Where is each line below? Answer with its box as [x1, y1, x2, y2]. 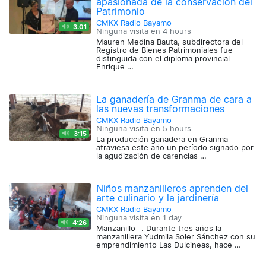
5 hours [163, 124, 192, 134]
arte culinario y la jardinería [96, 192, 220, 204]
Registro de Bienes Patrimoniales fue [96, 46, 233, 55]
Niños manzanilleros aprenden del [96, 182, 249, 195]
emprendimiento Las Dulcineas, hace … [96, 240, 242, 250]
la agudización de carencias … [96, 151, 207, 161]
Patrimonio [96, 5, 145, 18]
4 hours [163, 27, 192, 36]
